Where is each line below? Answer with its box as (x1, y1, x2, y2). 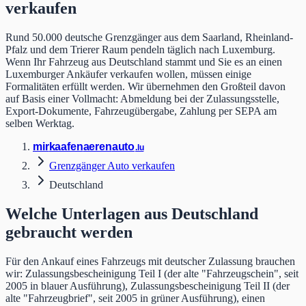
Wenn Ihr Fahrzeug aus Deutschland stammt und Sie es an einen (5, 55, 282, 68)
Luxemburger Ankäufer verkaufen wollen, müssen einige (5, 68, 251, 80)
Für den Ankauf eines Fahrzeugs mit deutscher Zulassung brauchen (5, 255, 295, 267)
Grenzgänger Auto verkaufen (49, 159, 175, 171)
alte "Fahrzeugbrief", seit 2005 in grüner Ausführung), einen (5, 292, 265, 304)
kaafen (48, 140, 83, 152)
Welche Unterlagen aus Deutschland (5, 204, 258, 223)
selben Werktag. (5, 117, 74, 129)
